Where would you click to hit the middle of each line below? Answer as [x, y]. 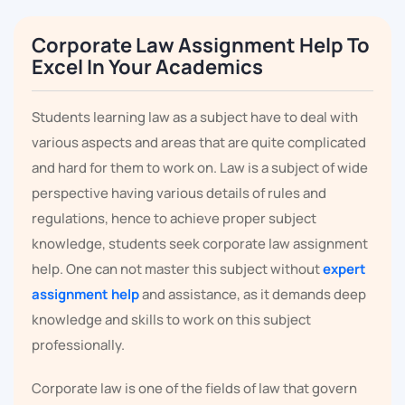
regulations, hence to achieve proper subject [174, 219]
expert [344, 269]
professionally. [78, 345]
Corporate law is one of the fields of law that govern [194, 389]
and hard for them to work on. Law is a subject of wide [200, 168]
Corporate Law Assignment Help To [201, 46]
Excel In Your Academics [147, 67]
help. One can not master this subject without [177, 269]
